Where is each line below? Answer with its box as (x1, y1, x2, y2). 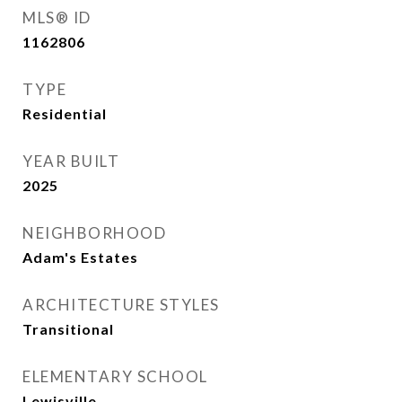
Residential (22, 105, 107, 122)
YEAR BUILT (22, 152, 119, 170)
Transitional (22, 320, 114, 337)
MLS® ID (22, 8, 92, 27)
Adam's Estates (22, 249, 138, 266)
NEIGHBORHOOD (22, 223, 166, 242)
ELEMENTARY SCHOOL (22, 367, 208, 386)
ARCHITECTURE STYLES (22, 295, 220, 314)
